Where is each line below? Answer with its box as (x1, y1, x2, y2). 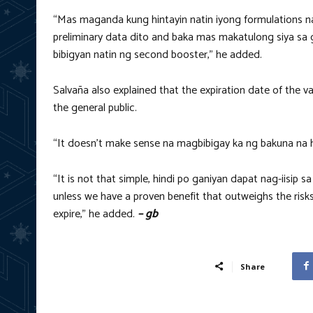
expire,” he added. (53, 204, 135, 224)
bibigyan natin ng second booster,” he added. (53, 45, 262, 64)
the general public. (53, 98, 137, 117)
